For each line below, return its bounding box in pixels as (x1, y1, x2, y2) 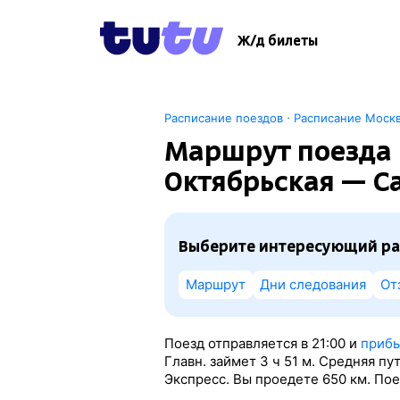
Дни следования (259, 276, 366, 293)
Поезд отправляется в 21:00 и (163, 335, 361, 352)
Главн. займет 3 (163, 353, 269, 370)
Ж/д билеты (237, 33, 318, 49)
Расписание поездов (163, 111, 283, 125)
